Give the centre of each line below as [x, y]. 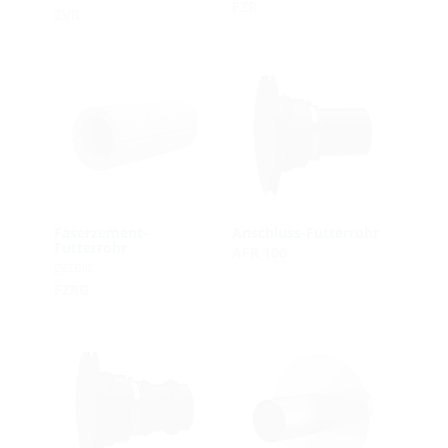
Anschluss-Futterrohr [305, 233]
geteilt [73, 266]
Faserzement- [100, 233]
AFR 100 [259, 252]
